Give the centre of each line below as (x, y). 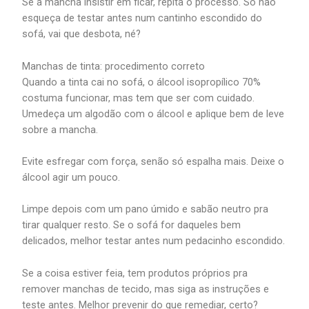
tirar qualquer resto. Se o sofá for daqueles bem (132, 225)
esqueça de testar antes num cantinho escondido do (142, 18)
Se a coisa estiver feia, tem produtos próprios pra (135, 273)
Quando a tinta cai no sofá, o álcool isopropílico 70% (142, 82)
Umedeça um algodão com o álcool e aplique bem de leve (153, 113)
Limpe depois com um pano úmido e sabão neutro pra (146, 209)
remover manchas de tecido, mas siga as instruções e (146, 289)
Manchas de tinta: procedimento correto (114, 66)
